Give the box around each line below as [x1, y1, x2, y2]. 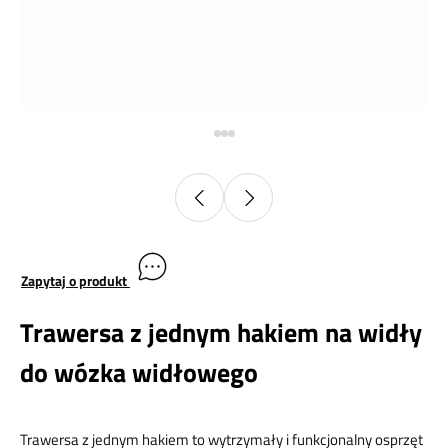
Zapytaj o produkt [21, 269, 130, 291]
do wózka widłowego [20, 352, 258, 392]
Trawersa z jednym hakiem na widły [20, 312, 422, 352]
